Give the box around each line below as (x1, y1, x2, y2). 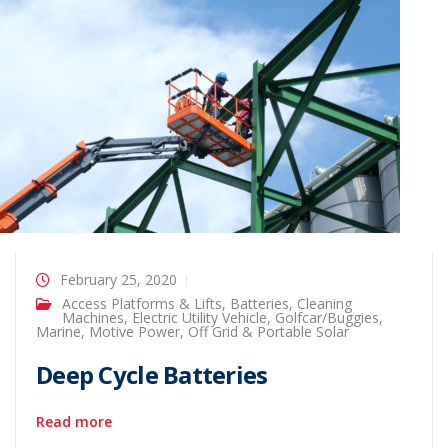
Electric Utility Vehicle (132, 308, 267, 327)
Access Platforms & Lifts (62, 294, 222, 313)
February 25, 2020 (60, 270, 177, 289)
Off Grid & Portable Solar (188, 322, 349, 341)
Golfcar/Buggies (275, 308, 379, 327)
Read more (36, 412, 112, 431)
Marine (36, 322, 81, 341)
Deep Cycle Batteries (36, 358, 268, 391)
